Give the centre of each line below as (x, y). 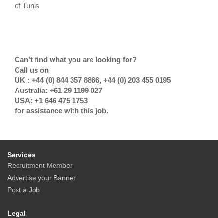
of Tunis (27, 6)
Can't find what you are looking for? (76, 60)
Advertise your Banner (42, 178)
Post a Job (24, 190)
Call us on (32, 70)
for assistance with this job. (61, 111)
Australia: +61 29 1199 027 (58, 91)
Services (21, 155)
